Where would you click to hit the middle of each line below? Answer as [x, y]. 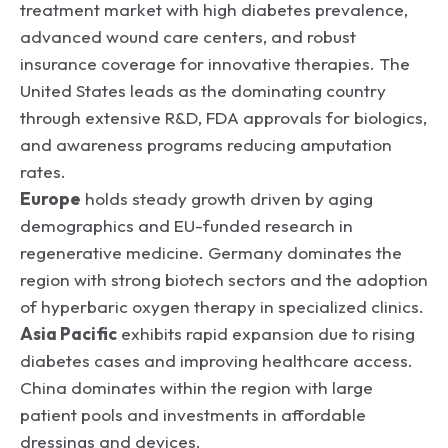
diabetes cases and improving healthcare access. [216, 360]
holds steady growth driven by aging [227, 198]
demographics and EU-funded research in [186, 225]
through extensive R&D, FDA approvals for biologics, [223, 117]
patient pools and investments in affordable [193, 414]
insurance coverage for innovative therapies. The [215, 63]
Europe [50, 198]
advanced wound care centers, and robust [188, 36]
